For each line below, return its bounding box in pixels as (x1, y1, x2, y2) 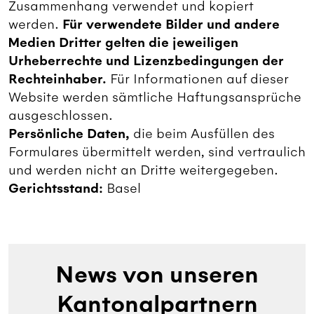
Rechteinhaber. (8, 70, 107, 88)
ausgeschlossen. (8, 107, 113, 123)
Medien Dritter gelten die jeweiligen (8, 34, 238, 51)
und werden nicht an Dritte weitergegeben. (8, 161, 278, 178)
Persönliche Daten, (8, 125, 130, 142)
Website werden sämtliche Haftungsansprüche (8, 88, 301, 105)
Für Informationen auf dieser (107, 70, 289, 87)
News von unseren (55, 259, 259, 290)
